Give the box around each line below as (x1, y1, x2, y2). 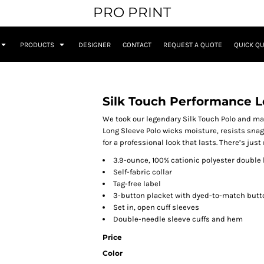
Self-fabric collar (113, 167, 172, 177)
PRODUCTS (20, 41, 56, 49)
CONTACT (123, 41, 151, 49)
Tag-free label (113, 179, 161, 189)
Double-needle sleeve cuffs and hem (113, 214, 243, 224)
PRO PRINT (93, 4, 171, 21)
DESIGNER (78, 41, 111, 49)
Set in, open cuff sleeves (113, 203, 199, 212)
